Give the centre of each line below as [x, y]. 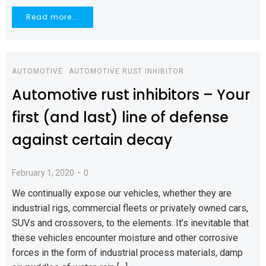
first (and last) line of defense [120, 117]
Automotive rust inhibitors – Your [131, 95]
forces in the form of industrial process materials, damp [127, 253]
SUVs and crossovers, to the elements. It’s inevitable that [130, 223]
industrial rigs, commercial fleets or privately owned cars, [130, 208]
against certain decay [92, 140]
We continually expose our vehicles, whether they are [122, 193]
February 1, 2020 [43, 173]
